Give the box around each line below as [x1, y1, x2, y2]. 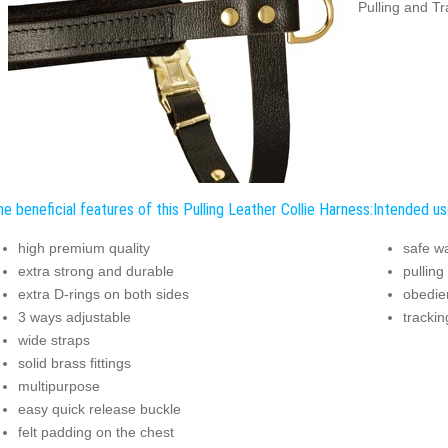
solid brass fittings [17, 354, 131, 371]
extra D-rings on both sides [17, 285, 189, 302]
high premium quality [17, 239, 150, 256]
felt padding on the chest [17, 423, 174, 440]
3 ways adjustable [17, 308, 131, 325]
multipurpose [17, 377, 100, 394]
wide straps [17, 331, 90, 348]
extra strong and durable [17, 262, 174, 279]
